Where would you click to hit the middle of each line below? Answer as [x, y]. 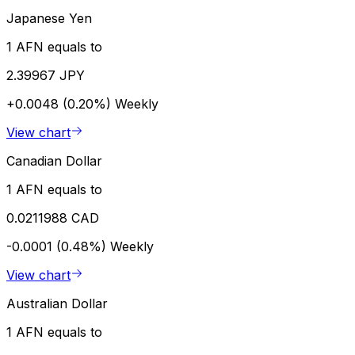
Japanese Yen [49, 19]
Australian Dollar [57, 304]
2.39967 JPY [46, 76]
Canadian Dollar [54, 161]
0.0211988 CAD [53, 218]
